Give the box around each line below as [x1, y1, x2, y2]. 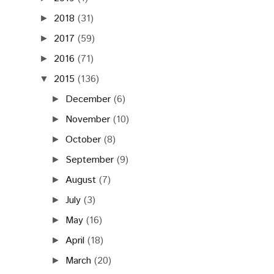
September [65, 152, 114, 167]
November [65, 112, 111, 127]
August [65, 172, 97, 187]
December [65, 92, 111, 106]
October [65, 132, 102, 147]
